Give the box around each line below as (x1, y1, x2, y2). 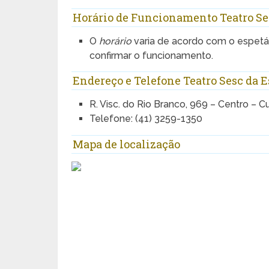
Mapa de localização (73, 136, 181, 151)
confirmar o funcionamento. (89, 50, 214, 61)
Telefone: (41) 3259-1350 (89, 113, 203, 125)
